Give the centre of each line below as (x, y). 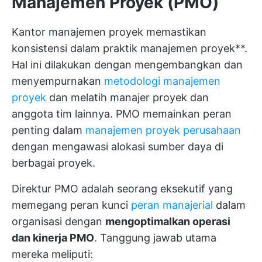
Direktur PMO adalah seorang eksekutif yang (122, 189)
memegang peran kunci (71, 205)
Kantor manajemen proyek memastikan (109, 32)
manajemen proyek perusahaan (163, 130)
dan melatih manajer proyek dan (127, 97)
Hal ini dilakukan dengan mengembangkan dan (127, 65)
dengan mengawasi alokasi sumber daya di (118, 146)
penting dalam (49, 130)
